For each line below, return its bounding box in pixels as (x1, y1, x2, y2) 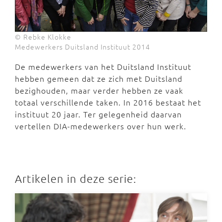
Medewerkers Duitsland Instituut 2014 (15, 41, 150, 52)
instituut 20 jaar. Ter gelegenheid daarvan (15, 108, 182, 119)
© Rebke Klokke (15, 31, 71, 42)
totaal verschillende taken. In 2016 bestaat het (15, 96, 201, 108)
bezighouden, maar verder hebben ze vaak (15, 84, 183, 96)
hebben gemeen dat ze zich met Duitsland (15, 72, 182, 84)
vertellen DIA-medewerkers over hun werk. (15, 120, 186, 131)
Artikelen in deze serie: (15, 171, 136, 185)
